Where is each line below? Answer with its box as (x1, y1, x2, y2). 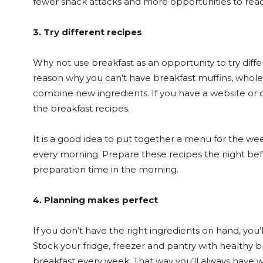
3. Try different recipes (33, 26, 142, 38)
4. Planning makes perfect (33, 194, 158, 206)
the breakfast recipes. (33, 103, 130, 114)
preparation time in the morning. (33, 164, 178, 176)
